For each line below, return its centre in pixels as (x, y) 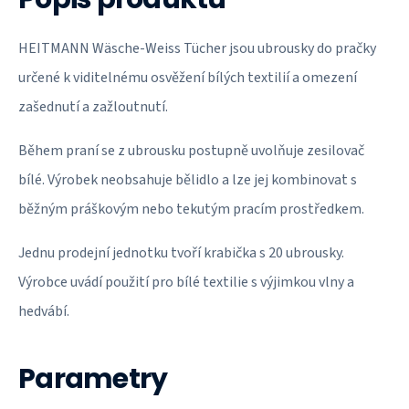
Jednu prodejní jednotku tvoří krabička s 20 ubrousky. (181, 253)
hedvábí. (44, 311)
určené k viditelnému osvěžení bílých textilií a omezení (188, 78)
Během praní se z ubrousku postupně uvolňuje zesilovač (191, 151)
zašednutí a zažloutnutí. (93, 107)
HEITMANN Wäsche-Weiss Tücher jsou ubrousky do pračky (197, 48)
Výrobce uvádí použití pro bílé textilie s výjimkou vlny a (186, 282)
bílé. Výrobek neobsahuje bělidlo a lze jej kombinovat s (188, 180)
